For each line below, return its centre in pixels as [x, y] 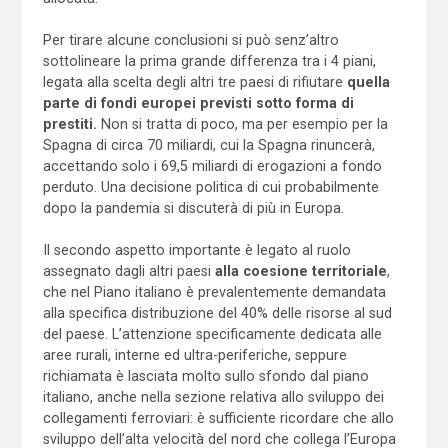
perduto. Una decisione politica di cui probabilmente [210, 186]
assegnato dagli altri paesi [128, 270]
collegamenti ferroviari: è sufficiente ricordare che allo [218, 417]
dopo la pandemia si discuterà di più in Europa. [193, 207]
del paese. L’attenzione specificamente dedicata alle [212, 333]
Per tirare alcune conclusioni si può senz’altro [190, 39]
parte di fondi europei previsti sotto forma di [198, 102]
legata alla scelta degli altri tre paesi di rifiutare [194, 81]
